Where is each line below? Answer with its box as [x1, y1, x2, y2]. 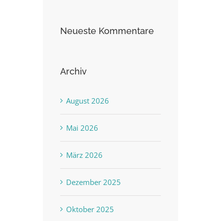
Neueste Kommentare [60, 26, 154, 37]
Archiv [60, 66, 87, 77]
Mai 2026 [66, 122, 99, 133]
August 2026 [66, 95, 110, 106]
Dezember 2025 [66, 177, 121, 187]
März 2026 [66, 149, 103, 160]
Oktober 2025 [66, 204, 114, 214]
